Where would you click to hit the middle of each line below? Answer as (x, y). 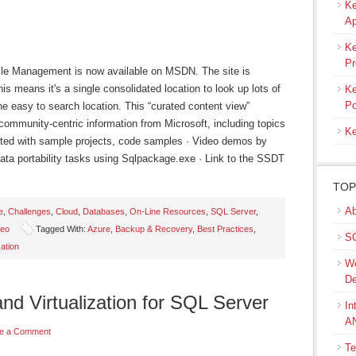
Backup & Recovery (154, 229)
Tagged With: (62, 229)
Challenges (29, 211)
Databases (104, 211)
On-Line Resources (168, 211)
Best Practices (225, 229)
